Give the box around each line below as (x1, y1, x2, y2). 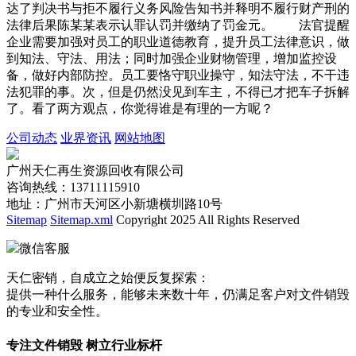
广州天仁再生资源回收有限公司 (6, 164, 184, 178)
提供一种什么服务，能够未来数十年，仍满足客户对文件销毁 (6, 288, 350, 302)
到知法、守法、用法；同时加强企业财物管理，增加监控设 (6, 52, 337, 66)
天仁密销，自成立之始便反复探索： (6, 271, 210, 285)
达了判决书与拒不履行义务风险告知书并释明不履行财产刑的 (6, 2, 350, 16)
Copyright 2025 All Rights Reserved (113, 213, 300, 227)
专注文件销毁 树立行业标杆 (6, 338, 162, 352)
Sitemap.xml (50, 213, 113, 227)
